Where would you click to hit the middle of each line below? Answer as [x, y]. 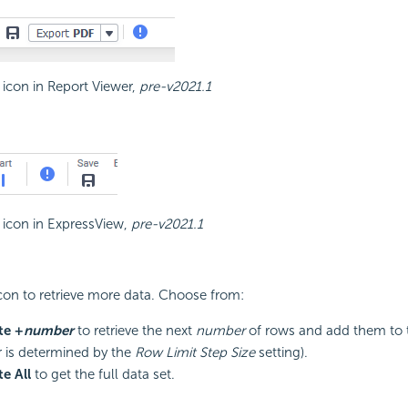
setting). [281, 352]
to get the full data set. [102, 374]
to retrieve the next [134, 330]
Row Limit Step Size [194, 352]
